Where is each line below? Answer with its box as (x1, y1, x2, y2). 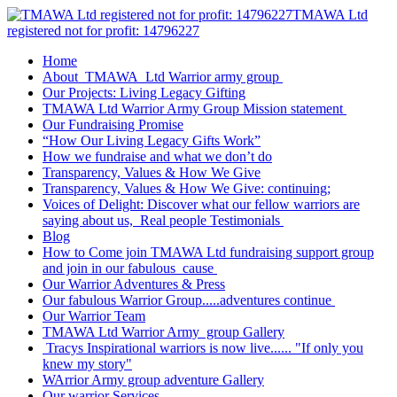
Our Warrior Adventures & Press (43, 276, 225, 292)
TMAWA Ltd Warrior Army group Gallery (43, 324, 284, 339)
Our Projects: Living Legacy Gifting (43, 85, 245, 100)
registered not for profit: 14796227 (7, 23, 199, 38)
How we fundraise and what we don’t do (43, 149, 272, 164)
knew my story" (43, 356, 132, 371)
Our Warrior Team (43, 308, 145, 323)
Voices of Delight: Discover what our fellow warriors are (43, 197, 360, 212)
